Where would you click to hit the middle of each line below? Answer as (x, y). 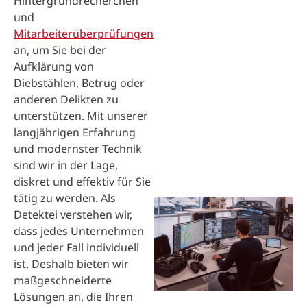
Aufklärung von (54, 66)
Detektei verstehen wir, (73, 214)
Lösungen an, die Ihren (73, 297)
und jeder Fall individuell (76, 247)
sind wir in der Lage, (66, 165)
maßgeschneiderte (63, 280)
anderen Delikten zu (66, 99)
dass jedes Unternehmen (79, 231)
